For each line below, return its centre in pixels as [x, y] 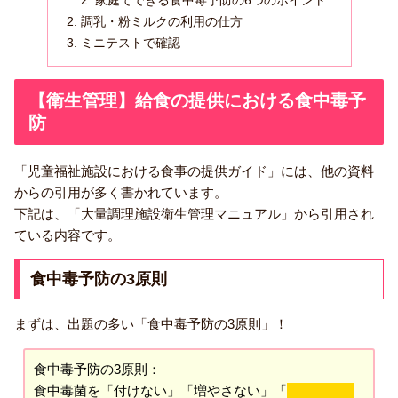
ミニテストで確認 [130, 43]
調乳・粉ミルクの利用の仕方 [161, 21]
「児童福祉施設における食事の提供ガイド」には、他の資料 [194, 171]
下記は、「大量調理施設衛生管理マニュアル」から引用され [194, 213]
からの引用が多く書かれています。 [121, 192]
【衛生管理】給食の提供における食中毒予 [197, 100]
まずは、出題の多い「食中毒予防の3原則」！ [151, 324]
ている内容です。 [68, 235]
